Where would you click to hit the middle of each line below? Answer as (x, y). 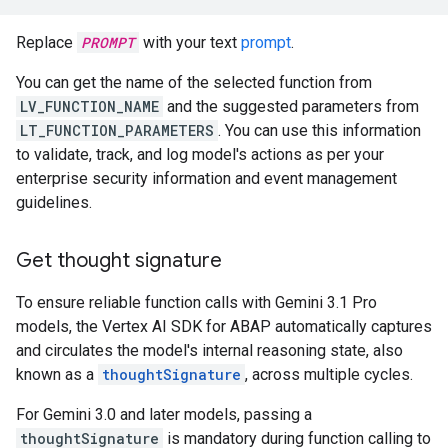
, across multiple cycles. (329, 375)
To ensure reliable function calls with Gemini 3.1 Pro (196, 303)
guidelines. (54, 203)
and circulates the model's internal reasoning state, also (209, 351)
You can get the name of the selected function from (194, 83)
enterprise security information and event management (206, 179)
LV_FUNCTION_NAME (89, 107)
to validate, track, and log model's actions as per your (200, 155)
